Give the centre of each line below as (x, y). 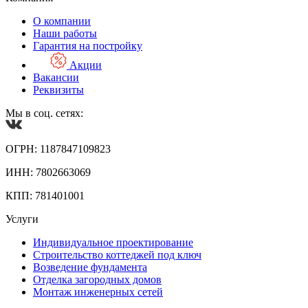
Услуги (22, 219)
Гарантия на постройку (88, 46)
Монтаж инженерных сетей (98, 292)
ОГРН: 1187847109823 (58, 149)
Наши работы (65, 34)
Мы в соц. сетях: (44, 113)
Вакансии (56, 78)
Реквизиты (58, 90)
